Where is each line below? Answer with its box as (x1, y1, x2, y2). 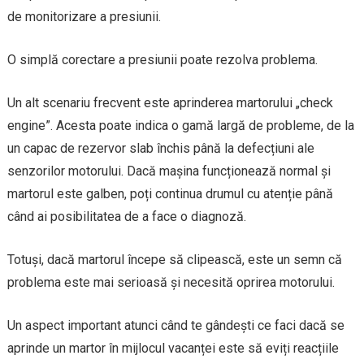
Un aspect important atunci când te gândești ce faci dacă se (6, 317, 344, 333)
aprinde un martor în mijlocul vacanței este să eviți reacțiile (6, 340, 339, 356)
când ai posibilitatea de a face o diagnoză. (6, 208, 246, 224)
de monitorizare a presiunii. (6, 8, 161, 24)
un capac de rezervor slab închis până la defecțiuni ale (6, 140, 314, 156)
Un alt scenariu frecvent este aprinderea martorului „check (6, 94, 333, 110)
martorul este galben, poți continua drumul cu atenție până (6, 185, 333, 201)
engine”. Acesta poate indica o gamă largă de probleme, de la (6, 117, 354, 133)
